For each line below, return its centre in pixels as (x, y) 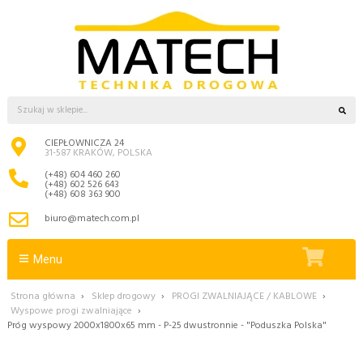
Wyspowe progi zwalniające (71, 311)
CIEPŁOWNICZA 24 (84, 144)
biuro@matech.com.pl (92, 219)
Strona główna (43, 296)
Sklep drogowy (124, 296)
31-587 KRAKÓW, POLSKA (98, 154)
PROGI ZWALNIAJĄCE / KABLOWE (244, 296)
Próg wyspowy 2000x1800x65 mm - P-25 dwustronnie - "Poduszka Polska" (167, 325)
